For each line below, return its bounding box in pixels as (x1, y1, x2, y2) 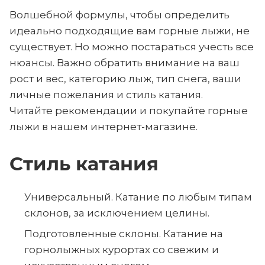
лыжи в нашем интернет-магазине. (9, 121, 198, 132)
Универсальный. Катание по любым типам (24, 191, 252, 203)
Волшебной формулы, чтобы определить (9, 9, 230, 21)
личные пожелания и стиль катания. (9, 89, 203, 101)
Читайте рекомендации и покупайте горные (9, 105, 248, 117)
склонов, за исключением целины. (24, 207, 209, 219)
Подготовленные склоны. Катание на (24, 228, 223, 240)
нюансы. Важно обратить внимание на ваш (9, 57, 240, 69)
